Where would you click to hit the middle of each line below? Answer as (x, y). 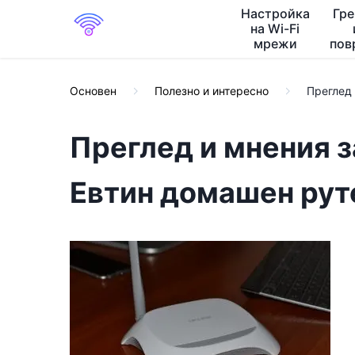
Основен (93, 91)
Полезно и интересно (212, 91)
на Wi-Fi (275, 29)
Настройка (275, 13)
